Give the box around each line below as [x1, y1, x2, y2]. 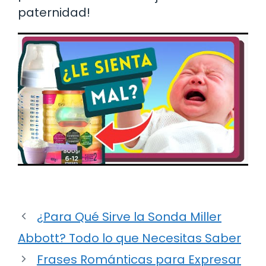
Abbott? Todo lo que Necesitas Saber [18, 229, 241, 246]
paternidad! [18, 4, 90, 21]
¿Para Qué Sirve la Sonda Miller [37, 208, 221, 225]
